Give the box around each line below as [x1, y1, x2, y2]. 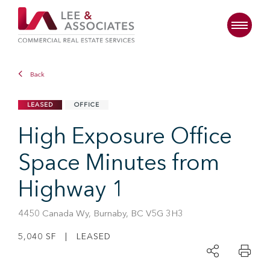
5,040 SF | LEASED [18, 233, 111, 241]
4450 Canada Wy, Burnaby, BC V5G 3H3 [18, 210, 183, 219]
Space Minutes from [18, 153, 219, 175]
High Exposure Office [18, 127, 232, 149]
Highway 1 [18, 180, 124, 202]
